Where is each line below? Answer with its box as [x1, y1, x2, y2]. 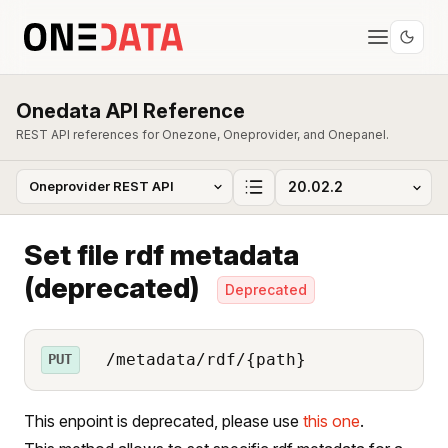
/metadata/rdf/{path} [95, 349, 306, 369]
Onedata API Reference [16, 99, 245, 123]
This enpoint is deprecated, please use [24, 410, 303, 431]
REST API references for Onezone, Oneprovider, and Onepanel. [16, 127, 389, 142]
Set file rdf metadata [24, 237, 299, 272]
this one [303, 410, 360, 431]
